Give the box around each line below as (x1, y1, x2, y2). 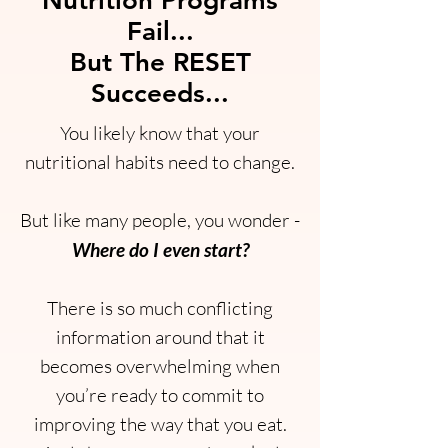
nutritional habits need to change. (25, 150, 295, 174)
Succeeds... (91, 78, 229, 109)
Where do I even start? (71, 238, 249, 261)
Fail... (126, 16, 194, 47)
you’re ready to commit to (56, 383, 264, 407)
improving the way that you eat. (33, 412, 287, 436)
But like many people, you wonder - (20, 208, 300, 232)
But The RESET (69, 47, 251, 78)
